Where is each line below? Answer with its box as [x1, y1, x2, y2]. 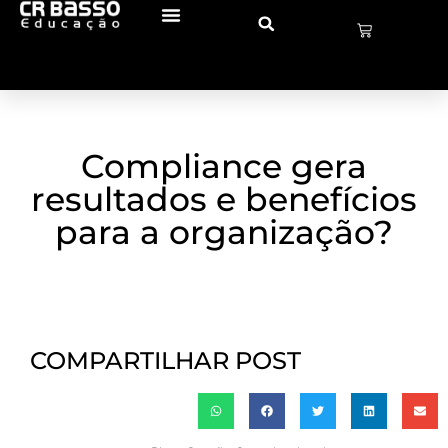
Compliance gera [81, 146, 367, 186]
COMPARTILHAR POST [30, 346, 301, 375]
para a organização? [55, 212, 393, 252]
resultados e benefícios [31, 179, 417, 219]
